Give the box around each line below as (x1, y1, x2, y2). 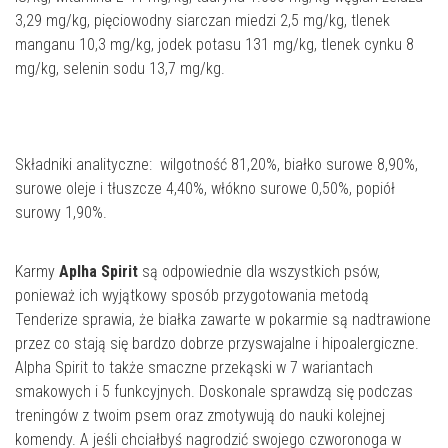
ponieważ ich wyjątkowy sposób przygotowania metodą (15, 286, 369, 305)
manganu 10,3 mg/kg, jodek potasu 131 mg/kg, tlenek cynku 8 (15, 35, 414, 54)
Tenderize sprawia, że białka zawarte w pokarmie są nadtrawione (15, 310, 431, 329)
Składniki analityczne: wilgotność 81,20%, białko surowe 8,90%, (15, 155, 418, 174)
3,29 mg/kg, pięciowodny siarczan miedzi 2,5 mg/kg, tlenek (15, 11, 390, 30)
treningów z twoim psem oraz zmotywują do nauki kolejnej (15, 406, 385, 425)
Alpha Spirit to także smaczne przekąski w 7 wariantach (15, 358, 373, 377)
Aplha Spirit (59, 262, 138, 281)
